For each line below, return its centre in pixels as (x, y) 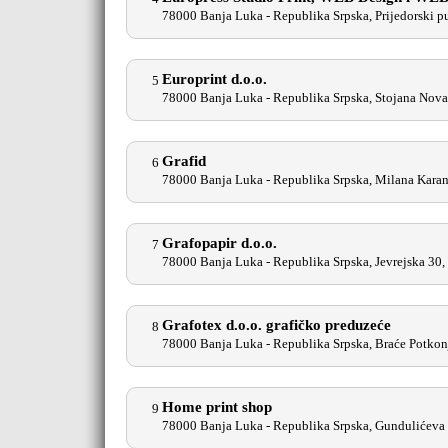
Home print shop (217, 407)
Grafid (184, 161)
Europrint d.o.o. (214, 79)
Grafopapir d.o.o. (219, 243)
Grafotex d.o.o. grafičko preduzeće (276, 325)
